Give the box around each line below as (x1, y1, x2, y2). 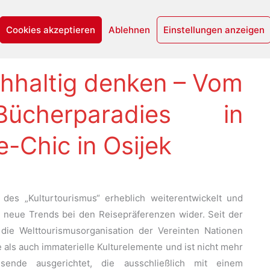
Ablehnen (108, 24, 150, 35)
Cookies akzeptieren (5, 24, 95, 35)
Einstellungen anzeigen (163, 24, 265, 35)
